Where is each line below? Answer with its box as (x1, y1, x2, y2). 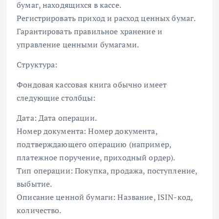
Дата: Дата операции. (17, 112, 97, 124)
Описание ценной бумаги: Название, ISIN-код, (17, 192, 193, 203)
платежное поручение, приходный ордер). (17, 152, 175, 163)
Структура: (17, 59, 58, 70)
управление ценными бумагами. (17, 39, 139, 50)
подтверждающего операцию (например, (17, 139, 172, 150)
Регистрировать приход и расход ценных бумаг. (17, 13, 196, 24)
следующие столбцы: (17, 92, 96, 104)
